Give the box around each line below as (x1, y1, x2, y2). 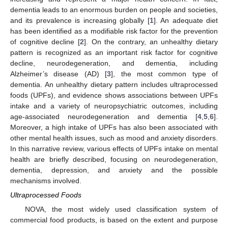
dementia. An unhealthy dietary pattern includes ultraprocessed (10, 80, 218, 89)
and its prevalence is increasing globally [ (10, 16, 150, 24)
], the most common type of (111, 69, 218, 78)
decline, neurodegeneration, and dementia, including (10, 59, 218, 67)
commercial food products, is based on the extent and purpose (10, 216, 218, 224)
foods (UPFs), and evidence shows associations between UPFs (10, 91, 218, 99)
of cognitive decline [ (10, 37, 80, 46)
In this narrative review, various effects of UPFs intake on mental (10, 144, 218, 153)
